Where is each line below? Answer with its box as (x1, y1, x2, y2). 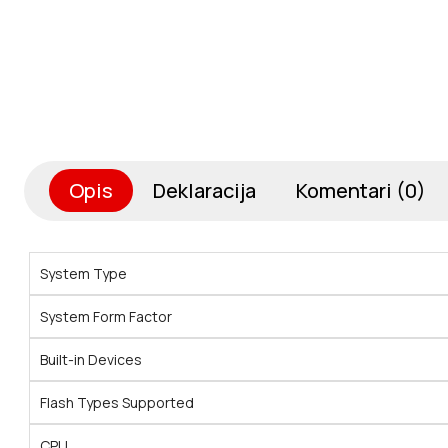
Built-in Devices (40, 350, 142, 370)
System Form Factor (40, 307, 172, 327)
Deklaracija (153, 177, 256, 205)
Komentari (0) (296, 177, 426, 205)
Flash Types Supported (40, 393, 194, 413)
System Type (40, 264, 127, 284)
